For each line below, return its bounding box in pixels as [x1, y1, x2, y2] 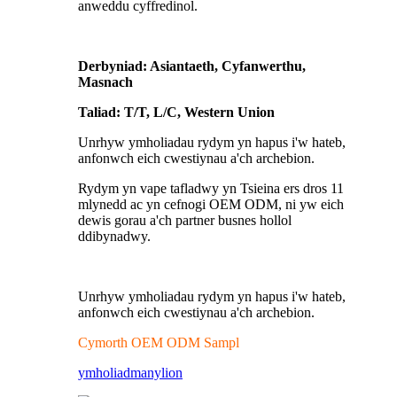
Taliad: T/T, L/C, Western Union [78, 105, 275, 121]
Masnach [78, 74, 133, 90]
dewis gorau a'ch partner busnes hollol [78, 213, 292, 229]
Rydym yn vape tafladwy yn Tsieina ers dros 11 [78, 181, 344, 197]
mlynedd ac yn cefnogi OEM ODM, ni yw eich [78, 197, 344, 213]
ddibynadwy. [78, 229, 151, 245]
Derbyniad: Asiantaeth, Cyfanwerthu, [78, 58, 306, 74]
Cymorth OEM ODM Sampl [78, 335, 239, 351]
